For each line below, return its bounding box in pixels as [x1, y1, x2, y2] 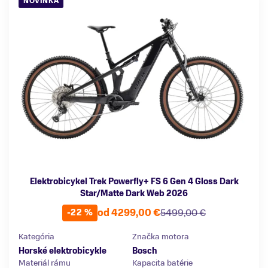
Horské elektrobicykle [19, 245, 106, 257]
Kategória [19, 231, 54, 243]
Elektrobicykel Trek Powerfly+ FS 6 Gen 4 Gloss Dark [29, 176, 239, 188]
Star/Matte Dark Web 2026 [80, 188, 188, 200]
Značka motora [132, 231, 189, 243]
